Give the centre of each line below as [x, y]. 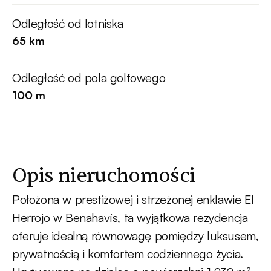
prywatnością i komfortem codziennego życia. [128, 254]
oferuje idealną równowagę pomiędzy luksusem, [135, 236]
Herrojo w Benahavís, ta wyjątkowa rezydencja [130, 218]
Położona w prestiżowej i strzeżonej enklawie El [133, 200]
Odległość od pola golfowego [89, 78]
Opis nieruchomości [104, 176]
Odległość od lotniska [68, 24]
